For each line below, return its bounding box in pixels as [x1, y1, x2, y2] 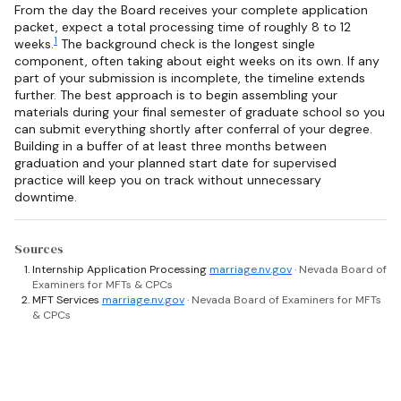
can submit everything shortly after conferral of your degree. [14, 121, 372, 138]
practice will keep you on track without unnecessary [14, 172, 321, 189]
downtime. [14, 189, 77, 206]
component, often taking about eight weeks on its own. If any [14, 53, 380, 70]
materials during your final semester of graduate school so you [14, 104, 385, 121]
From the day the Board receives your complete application [14, 2, 368, 19]
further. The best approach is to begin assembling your [14, 87, 337, 104]
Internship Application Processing [32, 261, 209, 277]
